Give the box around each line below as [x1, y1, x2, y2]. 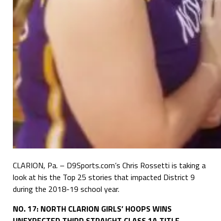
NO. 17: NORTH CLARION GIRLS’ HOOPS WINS [12, 202, 172, 215]
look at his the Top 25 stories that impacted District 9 [12, 171, 195, 183]
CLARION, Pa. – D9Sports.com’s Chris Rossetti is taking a [12, 159, 206, 171]
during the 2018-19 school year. [12, 183, 119, 195]
